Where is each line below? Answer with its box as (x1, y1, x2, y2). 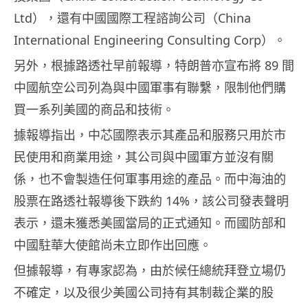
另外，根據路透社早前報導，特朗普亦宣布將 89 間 (14, 57, 294, 74)
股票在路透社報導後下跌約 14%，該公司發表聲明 (14, 192, 289, 210)
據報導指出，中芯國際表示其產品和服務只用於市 (14, 126, 286, 144)
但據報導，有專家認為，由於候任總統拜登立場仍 (14, 262, 286, 279)
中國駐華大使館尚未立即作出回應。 (14, 236, 212, 254)
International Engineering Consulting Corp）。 (14, 32, 286, 49)
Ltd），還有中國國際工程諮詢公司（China (14, 10, 251, 27)
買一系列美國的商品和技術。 (14, 101, 175, 118)
